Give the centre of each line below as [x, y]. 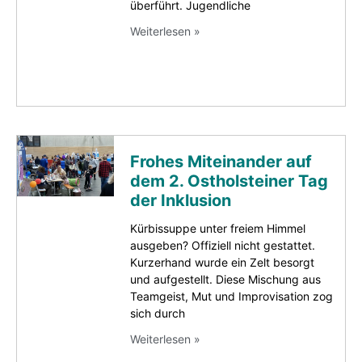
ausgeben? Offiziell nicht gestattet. [223, 245]
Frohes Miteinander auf [221, 161]
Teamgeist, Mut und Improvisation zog [232, 296]
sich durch [158, 313]
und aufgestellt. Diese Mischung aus [225, 279]
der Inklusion [181, 200]
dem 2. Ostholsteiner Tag [229, 181]
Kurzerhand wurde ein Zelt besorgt [222, 262]
